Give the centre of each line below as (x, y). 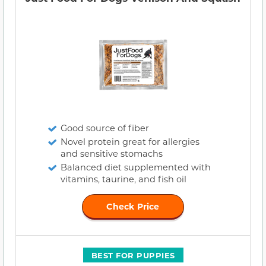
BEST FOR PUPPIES (133, 255)
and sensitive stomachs (112, 154)
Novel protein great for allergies (130, 142)
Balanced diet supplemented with (136, 167)
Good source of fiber (105, 128)
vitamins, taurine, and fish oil (123, 179)
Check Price (133, 207)
